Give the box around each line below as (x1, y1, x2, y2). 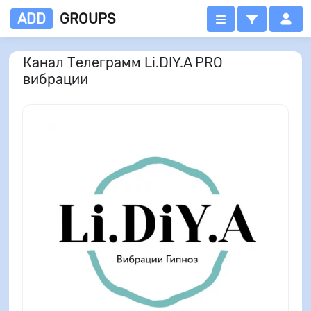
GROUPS (60, 10, 115, 27)
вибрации (22, 70, 88, 87)
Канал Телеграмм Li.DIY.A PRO (22, 53, 223, 71)
